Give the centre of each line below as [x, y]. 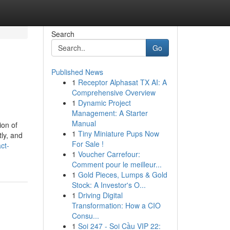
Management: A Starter [110, 113]
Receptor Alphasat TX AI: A [122, 82]
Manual [84, 123]
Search [63, 34]
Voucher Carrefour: [109, 154]
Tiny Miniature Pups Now [118, 133]
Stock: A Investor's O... [109, 185]
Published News [77, 72]
